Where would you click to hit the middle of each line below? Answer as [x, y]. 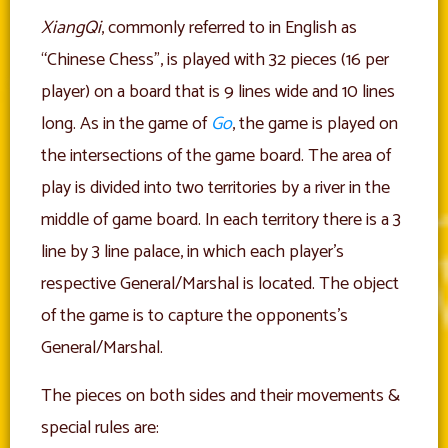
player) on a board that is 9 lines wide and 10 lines [218, 92]
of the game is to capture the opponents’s [194, 316]
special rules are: [100, 428]
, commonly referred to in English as [229, 28]
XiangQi [71, 28]
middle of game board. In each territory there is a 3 [221, 220]
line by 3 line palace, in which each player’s [192, 252]
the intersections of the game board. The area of [216, 156]
